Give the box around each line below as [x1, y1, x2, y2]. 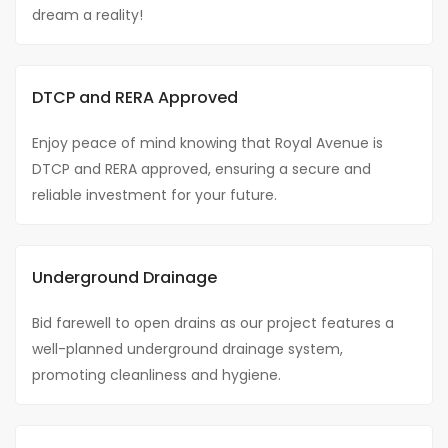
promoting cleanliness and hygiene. [32, 365, 281, 386]
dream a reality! [32, 5, 143, 26]
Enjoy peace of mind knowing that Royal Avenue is [32, 133, 383, 154]
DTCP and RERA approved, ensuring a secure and [32, 159, 371, 180]
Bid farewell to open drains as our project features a [32, 313, 394, 334]
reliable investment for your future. [32, 185, 277, 206]
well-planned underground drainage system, [32, 339, 343, 360]
